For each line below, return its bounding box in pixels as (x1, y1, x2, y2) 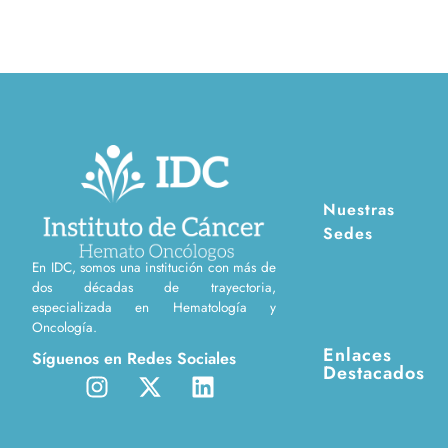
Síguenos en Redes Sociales (32, 347, 236, 371)
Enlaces (323, 342, 392, 368)
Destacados (323, 360, 425, 386)
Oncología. (32, 316, 97, 337)
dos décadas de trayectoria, (32, 276, 276, 297)
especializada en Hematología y (32, 296, 276, 317)
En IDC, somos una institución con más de (32, 256, 276, 277)
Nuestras (323, 198, 395, 221)
